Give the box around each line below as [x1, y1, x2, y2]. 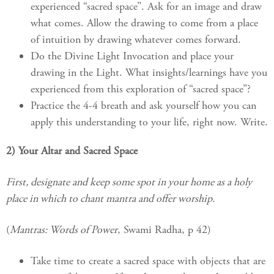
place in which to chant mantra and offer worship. [6, 191, 215, 206]
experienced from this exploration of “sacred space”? [31, 82, 251, 97]
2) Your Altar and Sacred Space [6, 144, 138, 158]
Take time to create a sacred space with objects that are [31, 254, 265, 268]
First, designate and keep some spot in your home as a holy [6, 175, 252, 190]
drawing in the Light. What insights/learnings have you [31, 65, 267, 80]
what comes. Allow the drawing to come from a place [31, 16, 258, 31]
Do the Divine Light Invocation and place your [31, 49, 234, 64]
